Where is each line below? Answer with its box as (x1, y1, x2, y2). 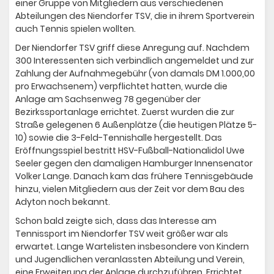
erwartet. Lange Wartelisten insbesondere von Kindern (15, 240, 249, 253)
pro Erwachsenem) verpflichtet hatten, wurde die (15, 80, 228, 93)
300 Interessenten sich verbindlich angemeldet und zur (15, 54, 254, 67)
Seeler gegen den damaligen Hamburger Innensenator (15, 157, 253, 170)
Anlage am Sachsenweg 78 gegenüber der (15, 93, 201, 106)
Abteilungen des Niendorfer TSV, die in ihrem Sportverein (15, 10, 254, 23)
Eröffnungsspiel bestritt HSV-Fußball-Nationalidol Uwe (15, 144, 245, 157)
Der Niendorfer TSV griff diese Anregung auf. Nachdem (15, 42, 250, 54)
